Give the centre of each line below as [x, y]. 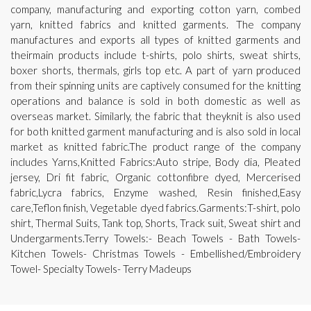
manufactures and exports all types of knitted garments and [155, 39]
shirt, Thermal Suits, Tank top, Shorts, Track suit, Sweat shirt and [155, 222]
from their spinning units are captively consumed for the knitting [155, 85]
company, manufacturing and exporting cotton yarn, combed [155, 9]
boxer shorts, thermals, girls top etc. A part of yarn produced [155, 70]
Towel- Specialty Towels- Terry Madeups [101, 268]
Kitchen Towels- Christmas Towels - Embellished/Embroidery [155, 253]
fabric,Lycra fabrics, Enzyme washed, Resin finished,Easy [155, 192]
